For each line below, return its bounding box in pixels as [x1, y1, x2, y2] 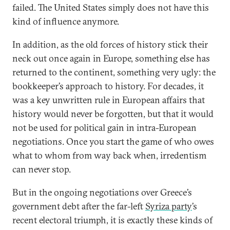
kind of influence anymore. [12, 15, 119, 27]
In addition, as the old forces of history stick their [12, 39, 208, 50]
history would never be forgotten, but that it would [12, 108, 214, 120]
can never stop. [12, 163, 71, 175]
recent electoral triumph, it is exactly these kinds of [12, 214, 213, 226]
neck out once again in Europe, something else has [12, 52, 210, 64]
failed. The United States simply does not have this [12, 2, 209, 13]
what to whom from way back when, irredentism [12, 149, 206, 161]
